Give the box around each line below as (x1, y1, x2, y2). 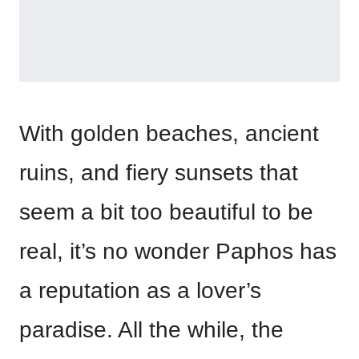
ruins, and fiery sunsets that (19, 160, 298, 186)
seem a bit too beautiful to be (19, 200, 313, 225)
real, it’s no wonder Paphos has (19, 239, 337, 264)
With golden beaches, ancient (19, 121, 319, 147)
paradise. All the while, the (19, 317, 284, 343)
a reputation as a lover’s (19, 278, 261, 304)
